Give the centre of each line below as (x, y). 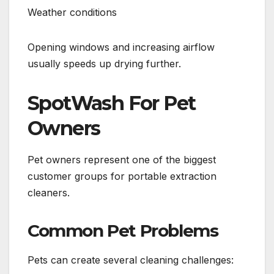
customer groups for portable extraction (122, 176)
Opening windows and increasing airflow (121, 47)
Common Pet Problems (123, 230)
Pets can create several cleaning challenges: (131, 260)
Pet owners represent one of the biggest (122, 159)
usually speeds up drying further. (104, 63)
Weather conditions (72, 12)
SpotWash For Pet (112, 103)
